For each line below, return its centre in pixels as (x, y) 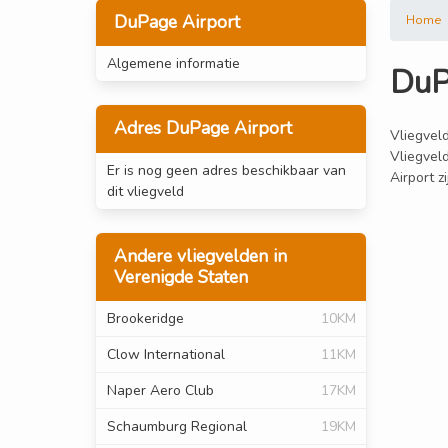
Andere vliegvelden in (200, 255)
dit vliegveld (145, 191)
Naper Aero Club (160, 390)
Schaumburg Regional (176, 426)
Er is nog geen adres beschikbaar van (226, 170)
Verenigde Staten (180, 276)
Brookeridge (145, 318)
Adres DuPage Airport (202, 128)
